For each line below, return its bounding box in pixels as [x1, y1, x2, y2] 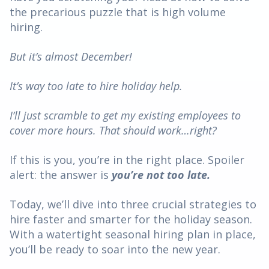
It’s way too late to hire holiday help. [10, 78, 186, 93]
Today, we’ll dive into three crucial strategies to [10, 196, 256, 211]
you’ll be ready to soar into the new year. [10, 241, 223, 256]
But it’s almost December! [10, 49, 135, 64]
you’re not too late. [112, 167, 210, 182]
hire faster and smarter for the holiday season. [10, 211, 252, 226]
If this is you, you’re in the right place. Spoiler [10, 152, 244, 167]
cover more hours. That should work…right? [10, 122, 220, 138]
